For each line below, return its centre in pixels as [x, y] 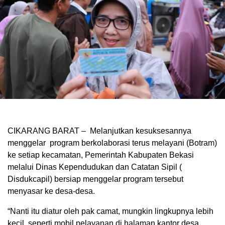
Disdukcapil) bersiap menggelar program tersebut [95, 179]
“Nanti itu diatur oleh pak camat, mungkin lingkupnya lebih [110, 211]
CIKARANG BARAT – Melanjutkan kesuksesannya [99, 131]
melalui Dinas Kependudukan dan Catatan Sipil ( [95, 167]
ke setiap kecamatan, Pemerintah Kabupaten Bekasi [101, 155]
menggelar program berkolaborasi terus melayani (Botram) [112, 143]
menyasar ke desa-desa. [51, 191]
